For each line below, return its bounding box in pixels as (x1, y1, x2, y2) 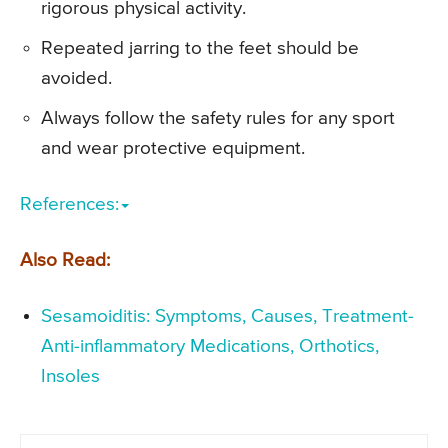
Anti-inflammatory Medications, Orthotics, (41, 337, 379, 357)
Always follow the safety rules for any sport (41, 109, 395, 129)
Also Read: (20, 251, 110, 271)
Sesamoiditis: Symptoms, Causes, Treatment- (41, 307, 414, 327)
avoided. (41, 69, 112, 89)
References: (20, 195, 119, 215)
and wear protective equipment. (41, 139, 305, 159)
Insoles (41, 367, 100, 387)
